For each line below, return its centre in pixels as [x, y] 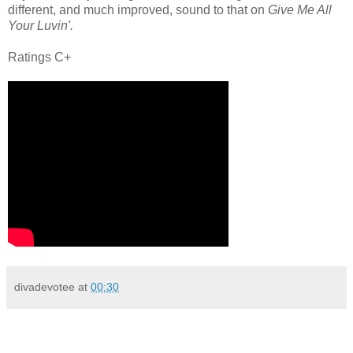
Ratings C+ [39, 58]
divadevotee [45, 287]
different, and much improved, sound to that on [138, 10]
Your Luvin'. [41, 26]
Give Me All [300, 10]
